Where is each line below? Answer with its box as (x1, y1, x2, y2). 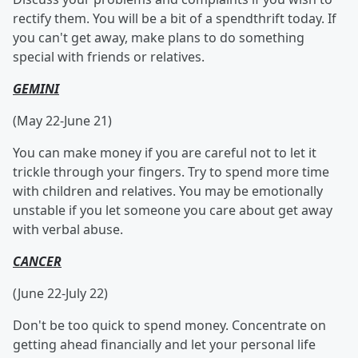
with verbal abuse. (13, 221, 123, 238)
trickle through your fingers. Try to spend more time (13, 163, 329, 181)
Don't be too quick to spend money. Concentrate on (13, 316, 326, 334)
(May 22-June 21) (13, 112, 112, 129)
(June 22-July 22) (13, 284, 108, 302)
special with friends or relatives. (13, 48, 205, 66)
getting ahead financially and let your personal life (13, 336, 316, 353)
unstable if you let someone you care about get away (13, 201, 332, 219)
